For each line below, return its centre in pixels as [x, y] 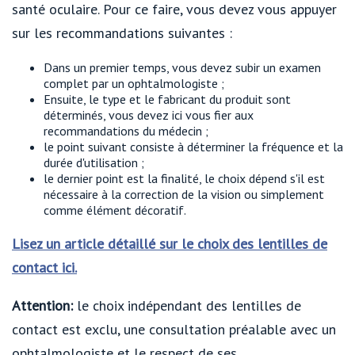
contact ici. [44, 268]
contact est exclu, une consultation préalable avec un [174, 330]
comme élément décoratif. [115, 210]
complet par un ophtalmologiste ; [134, 84]
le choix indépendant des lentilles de [187, 306]
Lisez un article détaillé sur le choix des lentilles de [170, 244]
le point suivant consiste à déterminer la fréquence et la [193, 147]
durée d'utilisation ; [94, 163]
